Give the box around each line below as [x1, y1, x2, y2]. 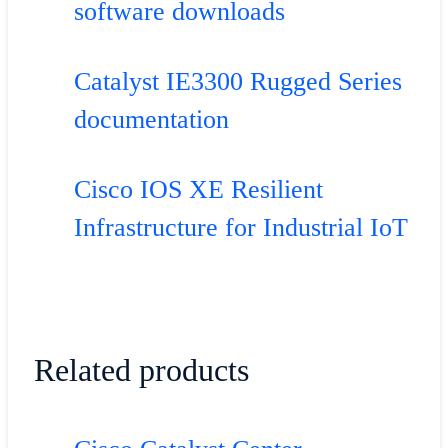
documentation [73, 104, 229, 134]
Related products [33, 351, 249, 388]
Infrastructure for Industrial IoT [73, 212, 408, 242]
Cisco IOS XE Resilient [73, 174, 323, 204]
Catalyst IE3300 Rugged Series [73, 66, 402, 96]
